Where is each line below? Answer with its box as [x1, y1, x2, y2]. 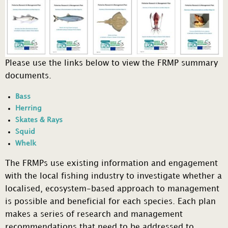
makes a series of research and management [5, 211, 183, 219]
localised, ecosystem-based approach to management [5, 185, 219, 193]
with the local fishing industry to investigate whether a [5, 173, 222, 181]
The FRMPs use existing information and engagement [5, 160, 218, 168]
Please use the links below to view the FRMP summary [5, 60, 218, 68]
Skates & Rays [15, 117, 63, 124]
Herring [15, 105, 42, 112]
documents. [5, 72, 51, 80]
